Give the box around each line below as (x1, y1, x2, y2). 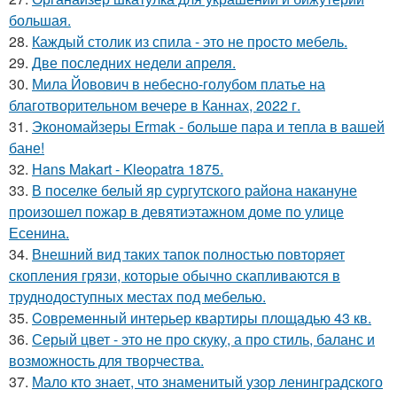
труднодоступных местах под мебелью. (9, 285, 266, 307)
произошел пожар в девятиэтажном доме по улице (9, 200, 344, 222)
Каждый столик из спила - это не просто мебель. (32, 30, 347, 51)
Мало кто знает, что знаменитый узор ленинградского (32, 370, 383, 392)
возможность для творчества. (9, 349, 204, 370)
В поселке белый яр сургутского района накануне (32, 179, 357, 200)
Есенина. (9, 222, 69, 243)
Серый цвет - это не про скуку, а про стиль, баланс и (32, 328, 375, 349)
